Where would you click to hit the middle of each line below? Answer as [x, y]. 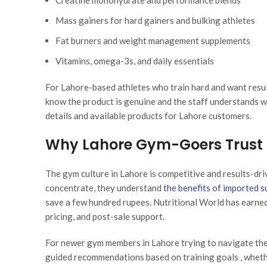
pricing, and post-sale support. [105, 217]
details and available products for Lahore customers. [148, 116]
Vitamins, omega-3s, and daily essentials [135, 61]
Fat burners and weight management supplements [153, 41]
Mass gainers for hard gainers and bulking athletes [155, 21]
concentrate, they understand [103, 188]
